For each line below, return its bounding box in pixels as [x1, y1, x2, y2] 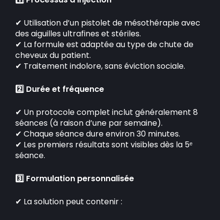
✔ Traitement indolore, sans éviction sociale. [15, 60, 186, 72]
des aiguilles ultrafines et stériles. [15, 28, 141, 39]
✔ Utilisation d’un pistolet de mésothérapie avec [15, 17, 201, 28]
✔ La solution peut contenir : [15, 196, 123, 207]
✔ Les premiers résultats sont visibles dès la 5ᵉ [15, 139, 193, 150]
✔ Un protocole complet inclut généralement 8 [15, 107, 198, 118]
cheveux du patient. [15, 50, 91, 61]
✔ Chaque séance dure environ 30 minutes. [15, 128, 181, 139]
